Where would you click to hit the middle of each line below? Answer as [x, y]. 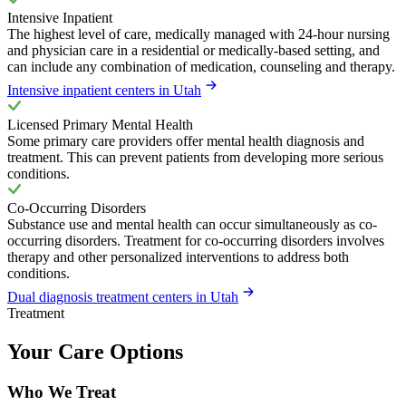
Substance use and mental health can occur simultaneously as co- [192, 225]
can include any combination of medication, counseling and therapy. [201, 67]
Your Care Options [95, 352]
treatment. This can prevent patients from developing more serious [195, 158]
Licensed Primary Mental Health [100, 125]
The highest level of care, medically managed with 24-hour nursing [198, 34]
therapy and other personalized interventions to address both [178, 257]
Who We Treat [62, 392]
